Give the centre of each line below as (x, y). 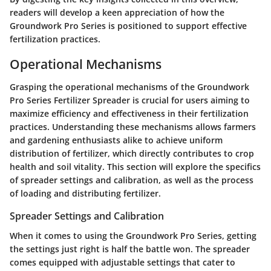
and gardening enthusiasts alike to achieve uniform (116, 140)
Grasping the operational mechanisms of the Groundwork (129, 87)
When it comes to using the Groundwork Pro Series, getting (133, 235)
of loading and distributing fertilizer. (85, 194)
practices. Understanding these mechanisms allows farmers (133, 127)
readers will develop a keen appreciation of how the (117, 12)
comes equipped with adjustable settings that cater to (122, 262)
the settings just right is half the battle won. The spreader (130, 249)
